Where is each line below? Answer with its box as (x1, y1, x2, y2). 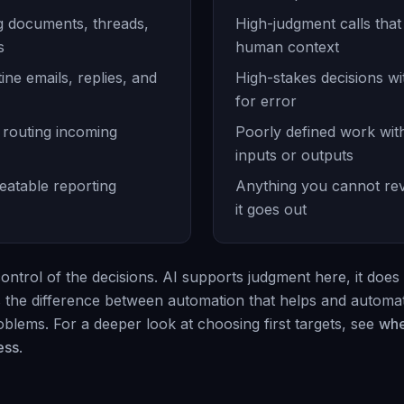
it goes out (235, 200, 307, 218)
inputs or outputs (235, 146, 353, 164)
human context (235, 38, 339, 56)
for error (235, 92, 297, 110)
